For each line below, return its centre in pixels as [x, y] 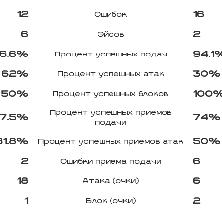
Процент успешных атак [111, 74]
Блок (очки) [111, 201]
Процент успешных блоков [111, 94]
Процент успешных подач [111, 55]
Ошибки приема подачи [111, 162]
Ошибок [111, 15]
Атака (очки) [111, 181]
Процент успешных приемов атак [111, 142]
